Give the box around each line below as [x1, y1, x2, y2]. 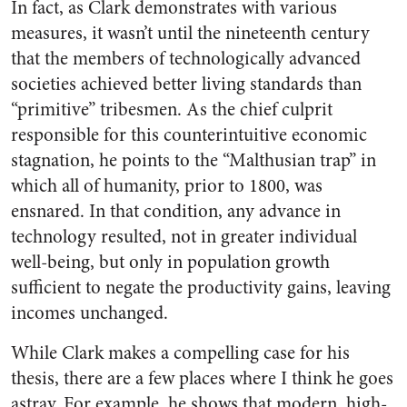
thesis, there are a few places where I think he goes [11, 365, 393, 392]
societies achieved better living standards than [11, 71, 362, 97]
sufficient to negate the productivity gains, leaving [11, 274, 391, 301]
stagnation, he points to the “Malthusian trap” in [11, 147, 376, 174]
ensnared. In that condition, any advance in [11, 198, 341, 224]
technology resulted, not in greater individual [11, 223, 357, 250]
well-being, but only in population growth [11, 249, 330, 275]
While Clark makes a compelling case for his [11, 340, 350, 366]
